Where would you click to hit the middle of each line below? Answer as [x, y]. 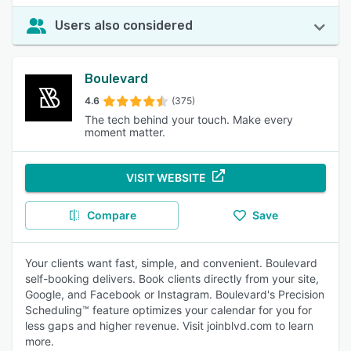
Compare [111, 215]
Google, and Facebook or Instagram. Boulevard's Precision [175, 294]
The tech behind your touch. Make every [189, 119]
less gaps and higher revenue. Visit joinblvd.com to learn [169, 326]
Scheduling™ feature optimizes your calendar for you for [168, 310]
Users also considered [124, 25]
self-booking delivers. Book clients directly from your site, [172, 279]
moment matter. [125, 132]
